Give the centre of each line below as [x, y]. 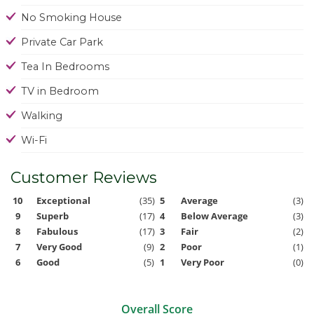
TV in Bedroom [60, 91]
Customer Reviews [84, 177]
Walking [42, 115]
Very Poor [203, 262]
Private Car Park [62, 42]
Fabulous [57, 231]
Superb [52, 216]
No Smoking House [71, 17]
